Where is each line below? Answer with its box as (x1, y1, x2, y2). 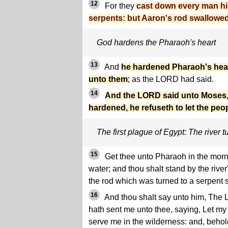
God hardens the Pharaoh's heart (97, 38, 216, 47)
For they (103, 2, 136, 11)
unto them (89, 75, 128, 84)
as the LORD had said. (130, 75, 214, 84)
